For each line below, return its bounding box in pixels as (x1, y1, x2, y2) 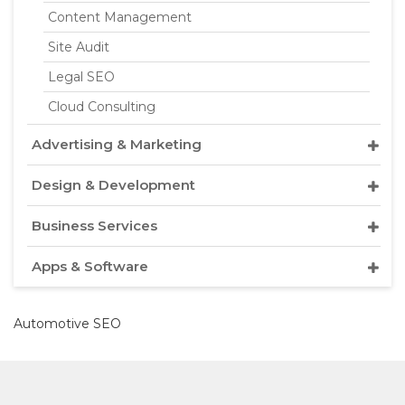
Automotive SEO (14, 316, 121, 332)
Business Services (32, 217, 157, 234)
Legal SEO (48, 69, 115, 85)
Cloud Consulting (48, 99, 155, 115)
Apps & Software (32, 258, 148, 275)
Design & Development (32, 176, 195, 193)
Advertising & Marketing (32, 136, 202, 153)
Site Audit (48, 39, 109, 55)
